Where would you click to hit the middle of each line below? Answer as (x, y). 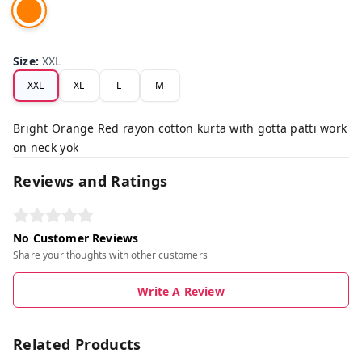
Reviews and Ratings (90, 181)
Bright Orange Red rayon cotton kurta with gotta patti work (180, 128)
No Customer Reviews (76, 238)
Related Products (77, 344)
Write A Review (181, 291)
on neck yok (46, 147)
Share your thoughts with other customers (110, 255)
